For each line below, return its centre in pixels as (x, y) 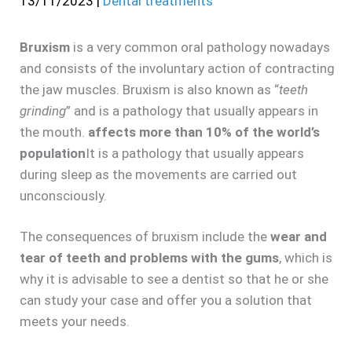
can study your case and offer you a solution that (166, 301)
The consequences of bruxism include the (145, 237)
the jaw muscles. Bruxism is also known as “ (149, 89)
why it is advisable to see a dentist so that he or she (174, 279)
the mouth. (54, 132)
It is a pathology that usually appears (195, 153)
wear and (299, 237)
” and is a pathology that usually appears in (192, 110)
